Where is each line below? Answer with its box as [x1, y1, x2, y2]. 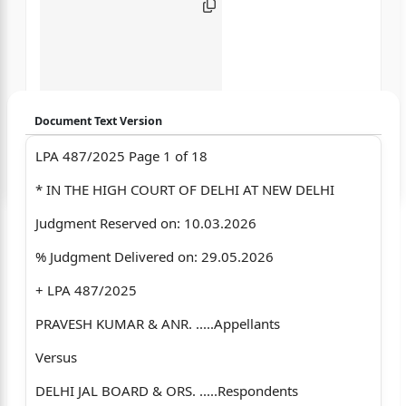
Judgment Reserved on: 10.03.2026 [34, 213, 256, 232]
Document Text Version [34, 112, 162, 129]
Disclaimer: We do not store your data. [6, 202, 169, 216]
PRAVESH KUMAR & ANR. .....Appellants [34, 314, 280, 333]
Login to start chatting [281, 148, 365, 160]
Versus [34, 347, 77, 366]
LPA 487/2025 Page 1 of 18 [34, 146, 208, 165]
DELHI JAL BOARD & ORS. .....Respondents [34, 381, 298, 400]
